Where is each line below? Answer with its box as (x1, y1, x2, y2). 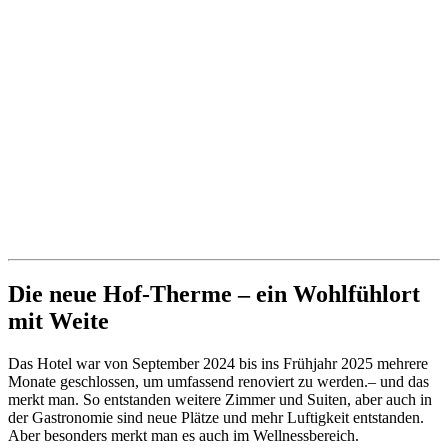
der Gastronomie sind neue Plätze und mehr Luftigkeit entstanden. (8, 408, 424, 426)
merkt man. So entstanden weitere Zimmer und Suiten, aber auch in (8, 390, 432, 408)
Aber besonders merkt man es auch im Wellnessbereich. (8, 426, 359, 444)
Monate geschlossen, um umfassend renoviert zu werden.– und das (8, 372, 429, 390)
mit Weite (8, 307, 109, 334)
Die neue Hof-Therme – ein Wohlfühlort (8, 280, 420, 307)
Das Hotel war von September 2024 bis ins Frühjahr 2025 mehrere (8, 354, 428, 372)
